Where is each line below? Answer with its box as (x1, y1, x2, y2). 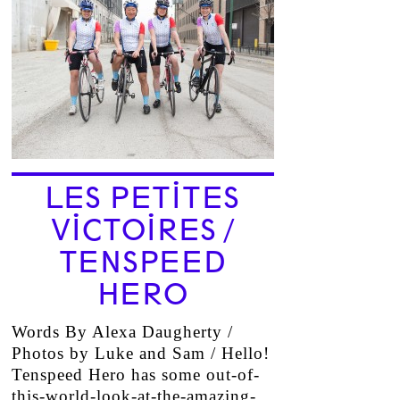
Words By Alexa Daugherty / (11, 322, 233, 341)
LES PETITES (44, 181, 241, 215)
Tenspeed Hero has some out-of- (11, 365, 260, 384)
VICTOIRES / (51, 213, 234, 247)
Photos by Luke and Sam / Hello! (11, 344, 270, 362)
